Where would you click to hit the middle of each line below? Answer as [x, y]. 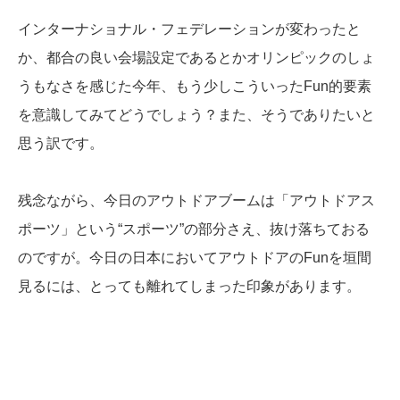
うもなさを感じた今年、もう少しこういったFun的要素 [195, 87]
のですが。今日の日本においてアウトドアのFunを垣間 [195, 258]
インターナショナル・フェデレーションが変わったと [189, 29]
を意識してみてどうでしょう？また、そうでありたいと [196, 115]
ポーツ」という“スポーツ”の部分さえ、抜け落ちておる [194, 229]
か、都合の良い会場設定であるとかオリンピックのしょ [196, 58]
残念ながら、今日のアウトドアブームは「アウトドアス [196, 201]
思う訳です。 [61, 144]
